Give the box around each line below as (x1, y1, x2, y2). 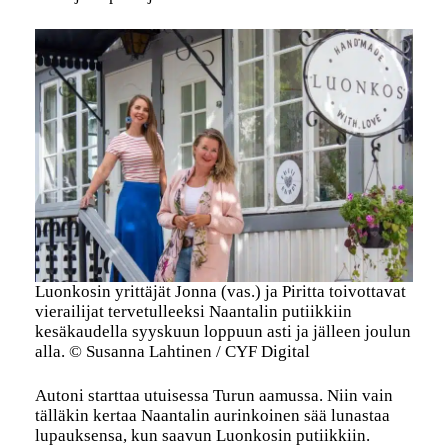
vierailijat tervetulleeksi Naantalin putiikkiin (34, 301, 352, 321)
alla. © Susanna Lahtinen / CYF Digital (34, 341, 310, 361)
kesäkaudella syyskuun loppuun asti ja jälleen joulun (34, 321, 411, 341)
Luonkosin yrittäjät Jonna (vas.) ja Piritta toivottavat (34, 281, 406, 301)
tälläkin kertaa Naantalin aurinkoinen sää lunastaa (34, 405, 390, 425)
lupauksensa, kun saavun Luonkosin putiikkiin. (34, 425, 370, 445)
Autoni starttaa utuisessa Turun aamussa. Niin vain (34, 385, 393, 405)
